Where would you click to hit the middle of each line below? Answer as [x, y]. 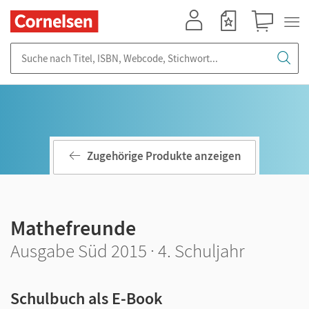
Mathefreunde [73, 228]
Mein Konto [200, 38]
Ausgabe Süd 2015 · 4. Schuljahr [128, 250]
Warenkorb [269, 38]
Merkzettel [232, 38]
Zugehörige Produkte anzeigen [164, 156]
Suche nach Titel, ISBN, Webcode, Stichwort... [110, 49]
